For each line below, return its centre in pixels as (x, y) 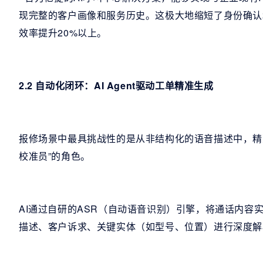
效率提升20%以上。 (63, 33)
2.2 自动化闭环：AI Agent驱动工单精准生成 (116, 85)
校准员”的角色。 (55, 156)
